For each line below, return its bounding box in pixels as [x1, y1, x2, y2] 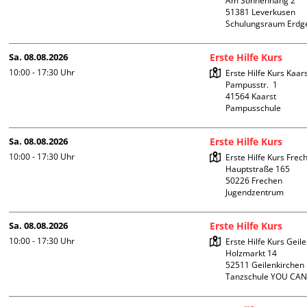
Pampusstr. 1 [225, 79, 278, 91]
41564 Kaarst [225, 90, 277, 103]
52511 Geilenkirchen [225, 259, 305, 271]
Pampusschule [225, 102, 282, 114]
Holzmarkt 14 [225, 247, 278, 260]
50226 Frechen [225, 175, 283, 187]
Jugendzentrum [225, 186, 284, 199]
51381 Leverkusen [225, 6, 296, 19]
